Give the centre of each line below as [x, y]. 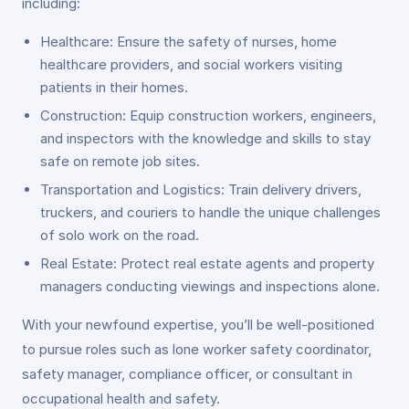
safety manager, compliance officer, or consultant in [187, 374]
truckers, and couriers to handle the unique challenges [210, 212]
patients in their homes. [114, 87]
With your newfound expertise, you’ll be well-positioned [198, 325]
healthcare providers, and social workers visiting [191, 64]
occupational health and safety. [121, 399]
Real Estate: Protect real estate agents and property [207, 263]
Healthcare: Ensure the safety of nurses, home [189, 42]
